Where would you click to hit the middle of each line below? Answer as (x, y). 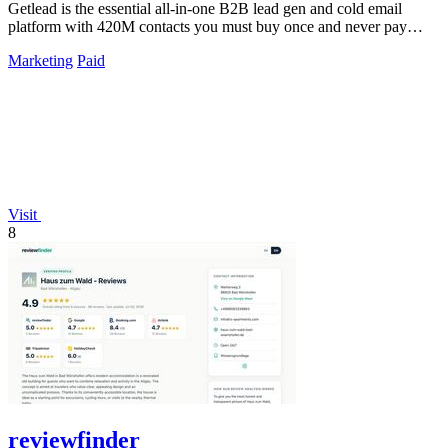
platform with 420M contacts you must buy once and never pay (207, 26)
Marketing (40, 60)
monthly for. (46, 44)
